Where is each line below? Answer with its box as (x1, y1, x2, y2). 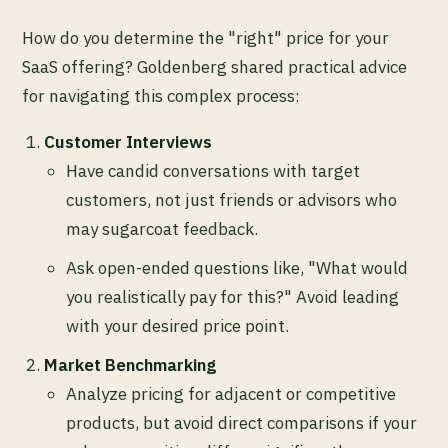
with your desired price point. (66, 315, 289, 338)
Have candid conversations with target (66, 160, 360, 183)
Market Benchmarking (44, 354, 216, 377)
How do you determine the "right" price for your (22, 27, 389, 50)
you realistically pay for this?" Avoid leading (66, 286, 399, 309)
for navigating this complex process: (22, 85, 300, 108)
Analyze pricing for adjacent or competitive (66, 383, 396, 406)
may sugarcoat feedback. (66, 218, 258, 241)
